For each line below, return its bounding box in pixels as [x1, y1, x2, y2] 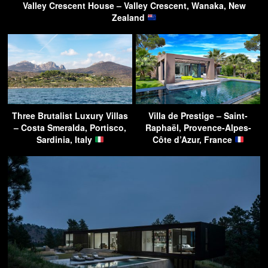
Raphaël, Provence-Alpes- [145, 121, 251, 134]
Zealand [111, 11, 147, 24]
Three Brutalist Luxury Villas [12, 109, 128, 122]
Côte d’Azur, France [152, 133, 234, 146]
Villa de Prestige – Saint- [148, 109, 248, 122]
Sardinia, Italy [36, 133, 95, 146]
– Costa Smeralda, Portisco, [14, 121, 126, 134]
